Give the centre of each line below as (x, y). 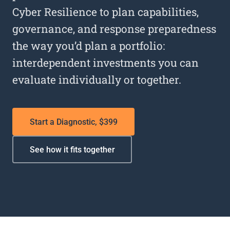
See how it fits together (72, 149)
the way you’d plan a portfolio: (89, 46)
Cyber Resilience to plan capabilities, (106, 12)
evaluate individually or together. (97, 80)
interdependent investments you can (106, 63)
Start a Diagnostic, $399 (73, 122)
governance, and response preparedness (114, 29)
